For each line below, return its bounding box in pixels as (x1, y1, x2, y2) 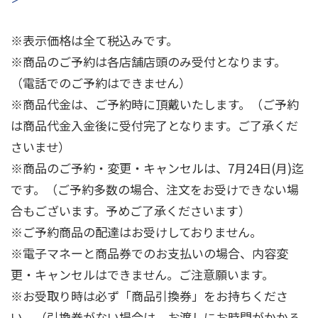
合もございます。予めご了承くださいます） (11, 202, 251, 220)
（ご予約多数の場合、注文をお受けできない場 (45, 180, 299, 199)
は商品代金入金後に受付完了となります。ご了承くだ (11, 116, 298, 135)
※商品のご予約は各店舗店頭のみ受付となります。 (11, 53, 286, 71)
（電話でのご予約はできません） (11, 74, 191, 92)
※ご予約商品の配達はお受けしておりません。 (11, 223, 262, 241)
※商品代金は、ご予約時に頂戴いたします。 (11, 95, 251, 114)
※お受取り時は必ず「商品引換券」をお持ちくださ (11, 287, 288, 305)
